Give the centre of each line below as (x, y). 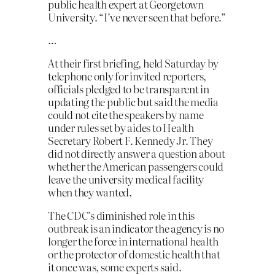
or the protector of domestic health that (134, 254)
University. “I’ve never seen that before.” (137, 17)
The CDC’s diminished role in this (122, 215)
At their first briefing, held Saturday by (134, 63)
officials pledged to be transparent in (129, 89)
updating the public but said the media (133, 102)
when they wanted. (90, 192)
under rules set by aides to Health (121, 128)
